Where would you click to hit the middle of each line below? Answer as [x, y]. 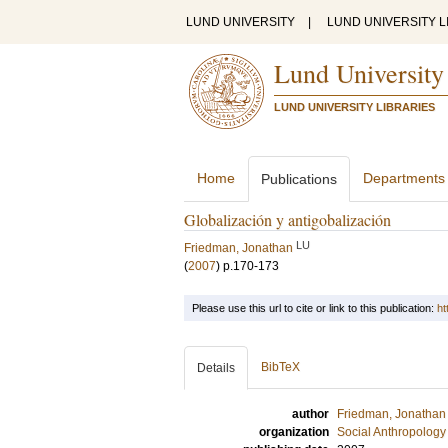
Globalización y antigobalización [287, 219]
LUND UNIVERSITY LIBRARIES [354, 107]
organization [294, 432]
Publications [299, 179]
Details [216, 368]
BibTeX [280, 367]
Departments [404, 178]
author [310, 414]
